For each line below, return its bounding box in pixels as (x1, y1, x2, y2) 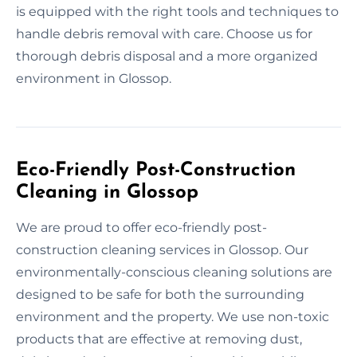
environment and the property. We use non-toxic (16, 308, 329, 324)
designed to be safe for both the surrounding (16, 286, 304, 302)
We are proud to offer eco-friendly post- (16, 219, 267, 235)
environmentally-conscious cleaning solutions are (16, 264, 332, 280)
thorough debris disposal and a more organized (16, 48, 318, 64)
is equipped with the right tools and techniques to (16, 3, 339, 19)
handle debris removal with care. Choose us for (16, 25, 312, 41)
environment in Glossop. (16, 70, 171, 86)
